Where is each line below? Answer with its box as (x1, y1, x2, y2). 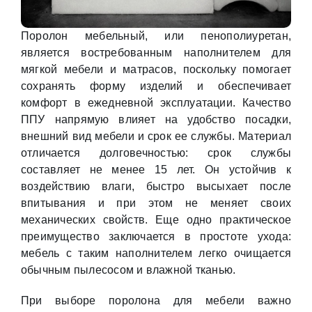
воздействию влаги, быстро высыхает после (20, 180, 292, 192)
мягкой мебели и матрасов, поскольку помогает (20, 63, 292, 75)
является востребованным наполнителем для (20, 47, 292, 58)
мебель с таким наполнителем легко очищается (20, 247, 292, 259)
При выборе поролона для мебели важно (20, 295, 292, 306)
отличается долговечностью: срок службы (20, 147, 292, 159)
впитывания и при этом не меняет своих (20, 197, 292, 209)
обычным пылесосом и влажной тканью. (20, 264, 236, 276)
